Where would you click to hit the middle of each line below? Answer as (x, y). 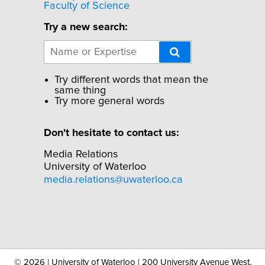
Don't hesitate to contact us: (111, 133)
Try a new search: (85, 28)
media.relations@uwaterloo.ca (113, 180)
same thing (80, 90)
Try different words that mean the (131, 80)
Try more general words (109, 101)
